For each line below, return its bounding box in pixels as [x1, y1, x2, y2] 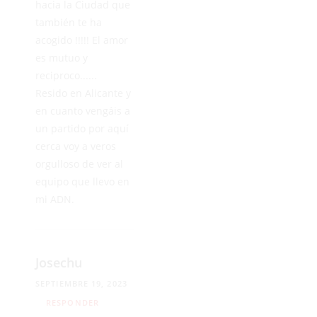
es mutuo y [35, 50, 88, 64]
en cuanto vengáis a [35, 103, 130, 117]
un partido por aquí [35, 121, 129, 135]
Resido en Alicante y [35, 86, 131, 100]
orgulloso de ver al [35, 156, 123, 171]
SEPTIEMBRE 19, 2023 [35, 277, 127, 289]
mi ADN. [35, 192, 74, 206]
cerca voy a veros [35, 139, 116, 153]
